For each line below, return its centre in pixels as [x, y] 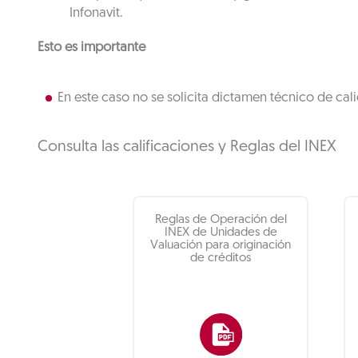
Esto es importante [91, 48]
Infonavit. [96, 13]
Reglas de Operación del [221, 220]
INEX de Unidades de [221, 233]
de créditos [221, 258]
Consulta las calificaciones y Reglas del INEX [187, 147]
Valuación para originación [221, 245]
